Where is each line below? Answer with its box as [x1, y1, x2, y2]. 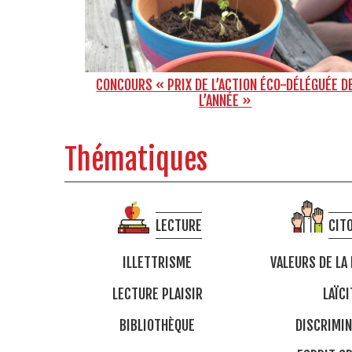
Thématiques [64, 142, 207, 178]
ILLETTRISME [123, 254, 192, 272]
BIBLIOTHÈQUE [119, 316, 195, 334]
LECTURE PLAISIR [112, 284, 203, 302]
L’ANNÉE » [199, 92, 252, 110]
